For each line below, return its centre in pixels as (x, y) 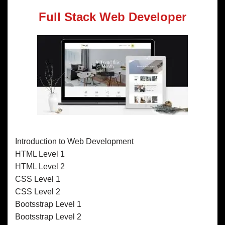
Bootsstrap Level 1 (48, 204)
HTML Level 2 (40, 166)
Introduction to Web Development (74, 141)
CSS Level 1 (38, 179)
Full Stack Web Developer (113, 17)
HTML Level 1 (40, 154)
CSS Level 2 (38, 191)
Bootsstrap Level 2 (48, 216)
